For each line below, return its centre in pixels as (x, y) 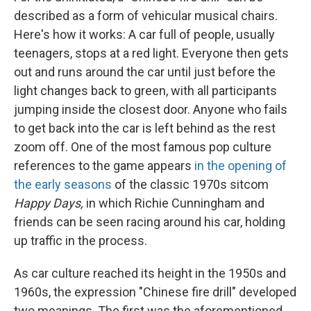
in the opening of (241, 166)
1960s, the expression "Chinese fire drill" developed (155, 292)
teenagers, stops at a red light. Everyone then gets (151, 53)
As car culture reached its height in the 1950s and (150, 273)
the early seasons (63, 184)
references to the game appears (104, 166)
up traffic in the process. (81, 241)
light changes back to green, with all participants (145, 91)
